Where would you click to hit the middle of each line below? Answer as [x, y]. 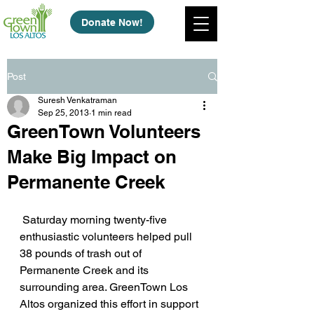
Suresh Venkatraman [77, 100]
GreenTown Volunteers [104, 131]
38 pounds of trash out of [82, 253]
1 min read [111, 113]
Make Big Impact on [92, 157]
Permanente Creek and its [86, 270]
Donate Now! [112, 22]
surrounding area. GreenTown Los [105, 287]
